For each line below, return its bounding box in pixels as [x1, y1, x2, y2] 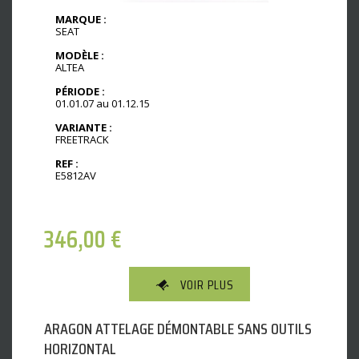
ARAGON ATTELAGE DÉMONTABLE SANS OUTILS [44, 315, 312, 341]
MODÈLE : [55, 48, 104, 63]
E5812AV [55, 167, 96, 183]
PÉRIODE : [55, 84, 105, 99]
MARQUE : [55, 12, 107, 27]
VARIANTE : [55, 120, 112, 135]
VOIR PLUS [180, 274, 234, 295]
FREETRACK [55, 132, 109, 147]
